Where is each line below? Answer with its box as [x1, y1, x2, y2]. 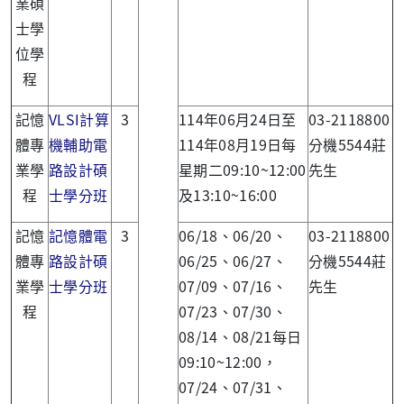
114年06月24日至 [179, 107, 297, 130]
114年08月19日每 [179, 133, 297, 155]
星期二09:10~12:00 [179, 158, 307, 180]
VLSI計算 [49, 107, 109, 130]
